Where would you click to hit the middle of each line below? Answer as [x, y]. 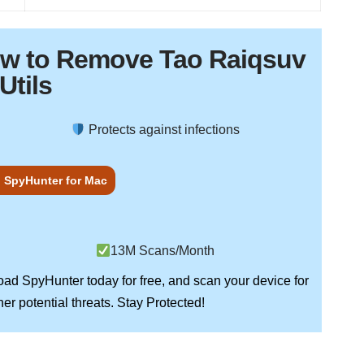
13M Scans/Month [163, 251]
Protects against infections [163, 130]
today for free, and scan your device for [196, 281]
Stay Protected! [160, 303]
